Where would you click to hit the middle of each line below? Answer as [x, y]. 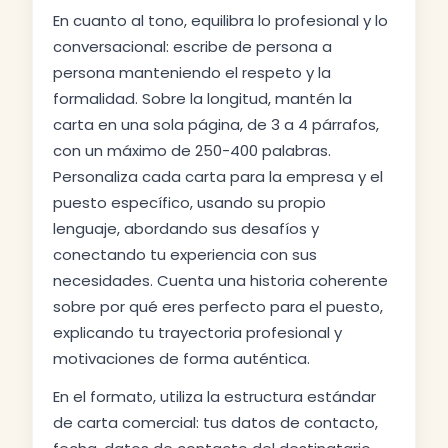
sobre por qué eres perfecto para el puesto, [218, 306]
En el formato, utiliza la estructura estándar [214, 396]
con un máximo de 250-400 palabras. [192, 150]
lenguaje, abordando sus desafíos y [186, 228]
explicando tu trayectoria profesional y [197, 332]
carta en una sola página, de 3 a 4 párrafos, [216, 124]
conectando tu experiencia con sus [185, 254]
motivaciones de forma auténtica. [181, 358]
